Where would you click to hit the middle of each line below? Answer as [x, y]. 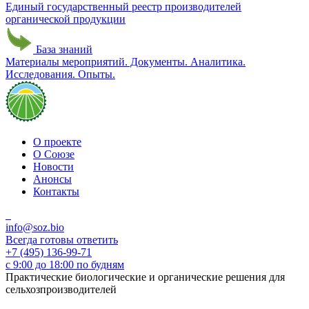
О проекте [57, 142]
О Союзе [54, 154]
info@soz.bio [35, 228]
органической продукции [66, 19]
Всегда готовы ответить [62, 240]
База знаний [63, 50]
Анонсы [52, 179]
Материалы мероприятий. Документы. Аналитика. [126, 62]
